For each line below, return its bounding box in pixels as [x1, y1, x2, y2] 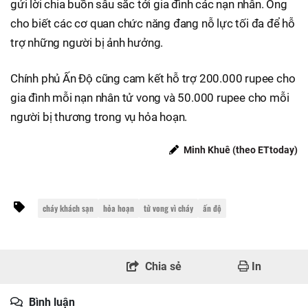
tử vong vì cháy [144, 201, 193, 214]
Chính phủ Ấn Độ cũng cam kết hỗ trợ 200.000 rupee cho [10, 71, 296, 85]
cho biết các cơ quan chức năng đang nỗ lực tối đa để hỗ [10, 16, 295, 30]
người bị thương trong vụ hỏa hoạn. [10, 109, 188, 124]
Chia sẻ [145, 259, 181, 273]
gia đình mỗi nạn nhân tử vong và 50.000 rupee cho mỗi [10, 90, 289, 104]
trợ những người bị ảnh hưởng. [10, 35, 164, 49]
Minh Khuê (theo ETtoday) [181, 144, 298, 155]
